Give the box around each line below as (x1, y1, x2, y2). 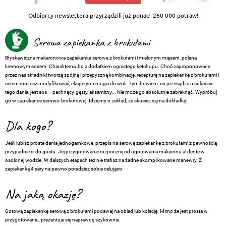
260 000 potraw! (151, 11, 198, 19)
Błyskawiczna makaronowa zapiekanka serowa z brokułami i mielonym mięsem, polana (5, 54, 197, 61)
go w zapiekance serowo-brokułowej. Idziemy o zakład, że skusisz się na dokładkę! (5, 97, 188, 103)
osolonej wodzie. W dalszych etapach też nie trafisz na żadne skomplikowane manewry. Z (5, 157, 202, 163)
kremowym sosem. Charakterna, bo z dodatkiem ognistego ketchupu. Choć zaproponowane (5, 63, 210, 69)
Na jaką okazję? (5, 187, 80, 202)
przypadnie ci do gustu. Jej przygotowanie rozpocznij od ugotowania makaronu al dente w (5, 148, 205, 154)
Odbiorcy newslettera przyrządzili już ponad (28, 11, 151, 19)
